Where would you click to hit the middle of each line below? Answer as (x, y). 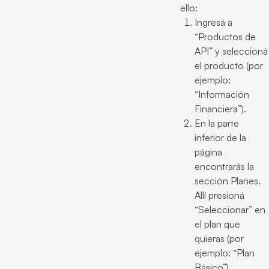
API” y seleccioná (231, 51)
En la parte (217, 123)
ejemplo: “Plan (225, 253)
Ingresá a (213, 22)
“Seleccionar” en (230, 210)
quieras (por (219, 238)
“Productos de (225, 37)
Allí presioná (219, 195)
